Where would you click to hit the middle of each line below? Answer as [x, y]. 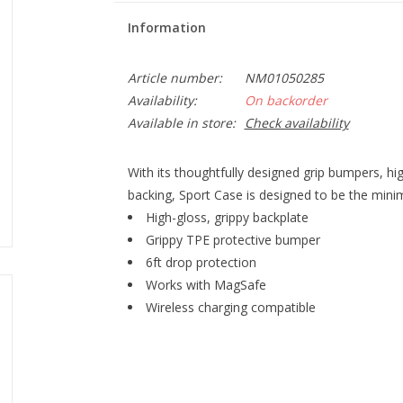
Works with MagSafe [206, 285]
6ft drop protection [201, 262]
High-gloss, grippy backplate [227, 217]
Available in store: [181, 123]
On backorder [286, 100]
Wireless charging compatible [230, 307]
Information [166, 27]
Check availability [296, 123]
